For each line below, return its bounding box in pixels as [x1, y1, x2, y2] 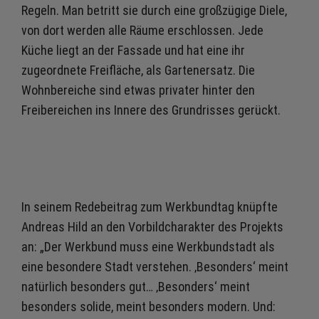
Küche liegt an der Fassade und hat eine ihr [21, 43, 245, 58]
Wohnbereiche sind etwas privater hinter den [21, 83, 255, 98]
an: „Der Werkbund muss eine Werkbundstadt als [21, 239, 275, 254]
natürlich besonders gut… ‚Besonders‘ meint [21, 279, 250, 294]
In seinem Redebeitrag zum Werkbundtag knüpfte [21, 199, 278, 214]
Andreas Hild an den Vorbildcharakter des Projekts [21, 219, 283, 234]
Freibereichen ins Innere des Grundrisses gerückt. [21, 103, 281, 117]
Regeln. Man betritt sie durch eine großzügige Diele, [21, 3, 287, 18]
